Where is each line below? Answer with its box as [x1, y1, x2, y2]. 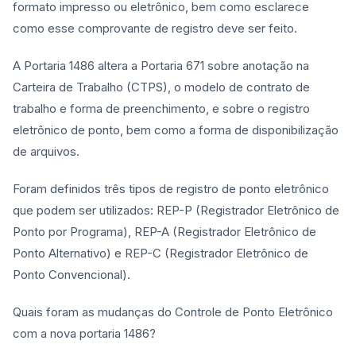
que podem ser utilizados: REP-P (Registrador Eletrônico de [13, 203, 339, 218]
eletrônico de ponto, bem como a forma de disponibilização [13, 122, 339, 137]
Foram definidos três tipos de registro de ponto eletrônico [13, 181, 329, 196]
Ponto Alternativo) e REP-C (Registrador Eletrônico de [13, 246, 308, 261]
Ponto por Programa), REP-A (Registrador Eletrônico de [13, 224, 316, 239]
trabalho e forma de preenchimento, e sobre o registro [13, 101, 310, 116]
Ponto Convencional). [13, 267, 133, 282]
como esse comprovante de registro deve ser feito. [13, 21, 297, 36]
